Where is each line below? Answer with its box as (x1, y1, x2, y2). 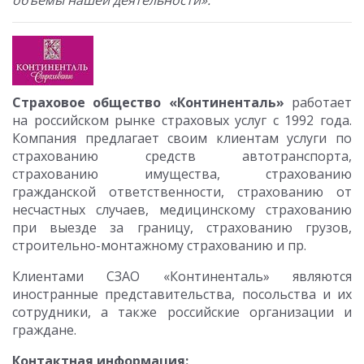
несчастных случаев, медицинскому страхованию (12, 201, 352, 219)
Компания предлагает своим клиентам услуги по (12, 129, 352, 147)
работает (292, 93, 352, 111)
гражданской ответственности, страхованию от (12, 183, 352, 201)
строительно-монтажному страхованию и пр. (12, 236, 306, 254)
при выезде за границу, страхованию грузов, (12, 219, 352, 236)
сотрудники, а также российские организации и (12, 303, 352, 321)
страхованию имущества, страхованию (12, 165, 352, 183)
